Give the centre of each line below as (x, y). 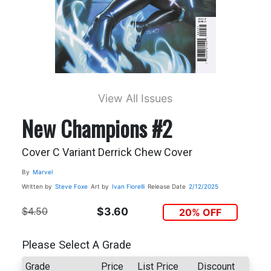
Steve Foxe (71, 186)
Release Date (166, 186)
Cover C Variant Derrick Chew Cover (107, 152)
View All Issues (135, 98)
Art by (100, 186)
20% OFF (201, 212)
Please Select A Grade (76, 245)
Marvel (42, 171)
